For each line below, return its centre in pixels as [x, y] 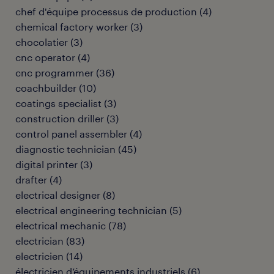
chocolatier [42, 42]
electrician [39, 241]
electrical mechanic [61, 225]
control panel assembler [71, 134]
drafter [31, 180]
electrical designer [58, 195]
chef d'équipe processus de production [106, 11]
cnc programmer [54, 72]
